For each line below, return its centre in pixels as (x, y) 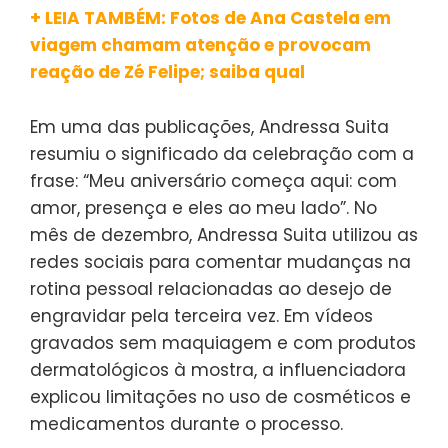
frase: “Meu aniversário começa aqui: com (213, 181)
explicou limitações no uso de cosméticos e (220, 397)
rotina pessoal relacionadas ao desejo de (211, 289)
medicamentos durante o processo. (186, 424)
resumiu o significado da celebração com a (222, 154)
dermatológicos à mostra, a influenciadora (218, 370)
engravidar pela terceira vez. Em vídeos (201, 316)
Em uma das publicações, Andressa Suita (209, 127)
